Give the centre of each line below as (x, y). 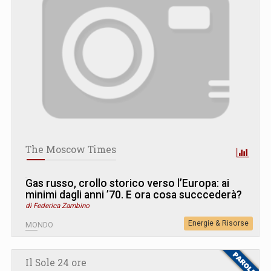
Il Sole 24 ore (56, 263)
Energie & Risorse (218, 224)
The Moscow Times (71, 150)
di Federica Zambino (57, 206)
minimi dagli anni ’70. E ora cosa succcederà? (134, 195)
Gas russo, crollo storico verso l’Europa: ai (127, 184)
